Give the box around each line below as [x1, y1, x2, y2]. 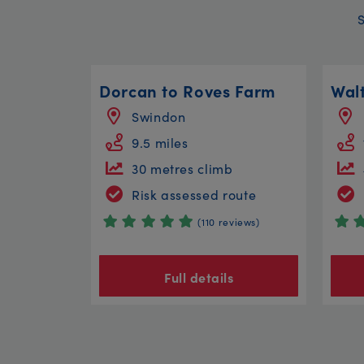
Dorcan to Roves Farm [99, 78, 275, 102]
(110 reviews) [197, 214, 260, 228]
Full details [164, 268, 233, 287]
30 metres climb [132, 158, 233, 177]
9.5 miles [132, 132, 188, 151]
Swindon [132, 106, 186, 125]
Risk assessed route [132, 184, 257, 203]
